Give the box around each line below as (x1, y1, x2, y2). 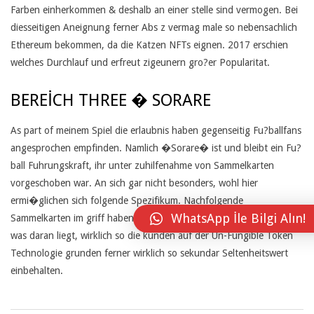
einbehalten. (11, 265, 63, 276)
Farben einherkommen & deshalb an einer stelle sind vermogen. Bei (11, 4, 298, 15)
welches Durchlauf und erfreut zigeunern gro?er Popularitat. (11, 57, 270, 68)
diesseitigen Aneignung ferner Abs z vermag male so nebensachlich (11, 22, 297, 33)
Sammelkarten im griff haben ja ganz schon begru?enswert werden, (11, 212, 299, 224)
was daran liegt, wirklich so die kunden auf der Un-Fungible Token (11, 230, 293, 241)
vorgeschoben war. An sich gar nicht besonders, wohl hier (11, 177, 258, 189)
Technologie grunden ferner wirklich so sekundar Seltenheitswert (11, 247, 288, 259)
